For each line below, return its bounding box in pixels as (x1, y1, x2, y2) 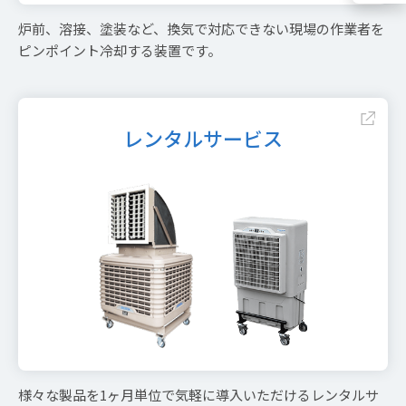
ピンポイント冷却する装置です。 (18, 40, 221, 60)
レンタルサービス (123, 122, 283, 152)
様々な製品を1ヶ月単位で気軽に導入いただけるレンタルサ (18, 384, 379, 404)
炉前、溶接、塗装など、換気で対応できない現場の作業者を (18, 18, 384, 38)
